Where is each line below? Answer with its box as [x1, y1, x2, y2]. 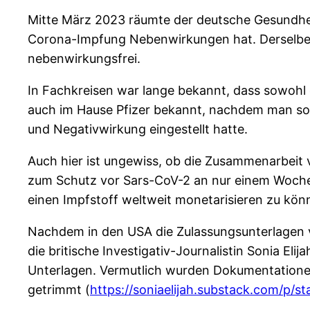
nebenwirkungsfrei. [28, 51, 140, 66]
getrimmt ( [28, 282, 90, 298]
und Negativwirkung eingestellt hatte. [28, 122, 248, 137]
